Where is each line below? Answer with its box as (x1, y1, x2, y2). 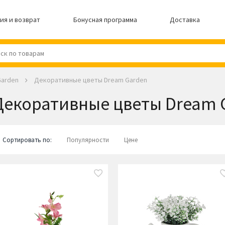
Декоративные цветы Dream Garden (34, 75, 147, 84)
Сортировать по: (2, 136, 52, 145)
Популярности (66, 136, 109, 145)
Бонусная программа (73, 15, 137, 24)
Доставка (170, 15, 200, 24)
